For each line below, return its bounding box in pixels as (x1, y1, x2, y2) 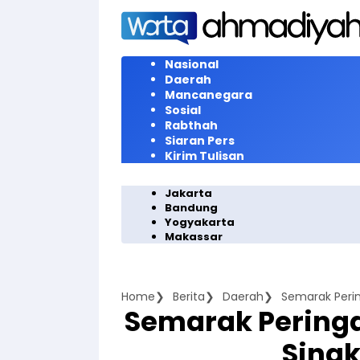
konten (98, 33, 137, 49)
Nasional (165, 56, 219, 72)
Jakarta (165, 186, 212, 201)
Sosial (165, 102, 201, 118)
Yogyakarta (165, 215, 235, 230)
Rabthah (165, 117, 218, 133)
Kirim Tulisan (165, 148, 244, 164)
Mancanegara (165, 87, 252, 103)
